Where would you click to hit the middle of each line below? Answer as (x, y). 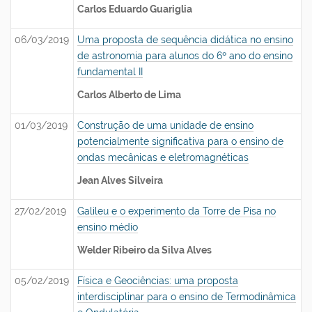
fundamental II (110, 72)
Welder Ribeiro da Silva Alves (145, 250)
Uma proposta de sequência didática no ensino (185, 40)
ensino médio (108, 227)
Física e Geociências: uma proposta (158, 281)
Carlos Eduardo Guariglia (135, 9)
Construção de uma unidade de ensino (165, 125)
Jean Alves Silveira (120, 180)
